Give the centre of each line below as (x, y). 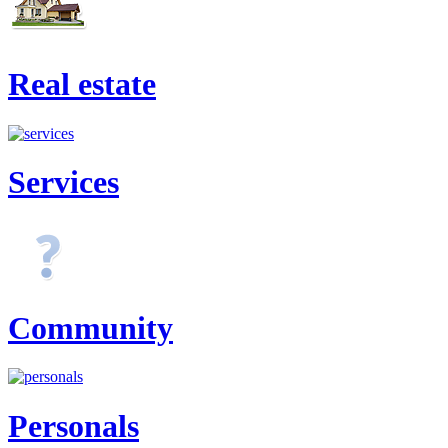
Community (90, 328)
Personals (73, 425)
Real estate (82, 84)
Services (63, 182)
